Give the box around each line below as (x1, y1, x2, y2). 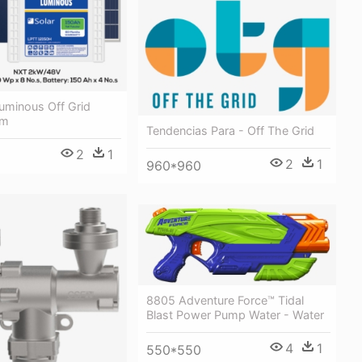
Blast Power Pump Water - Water (146, 307, 324, 322)
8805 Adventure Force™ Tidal (146, 293, 304, 307)
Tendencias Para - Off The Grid (146, 123, 314, 137)
